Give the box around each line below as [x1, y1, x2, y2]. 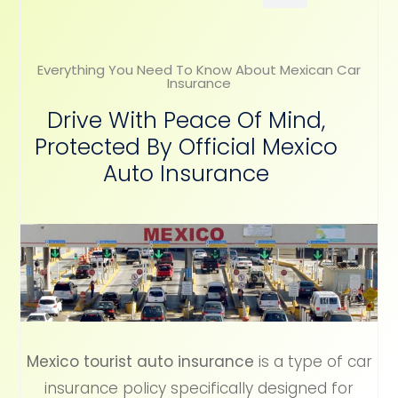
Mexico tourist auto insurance [26, 351, 254, 373]
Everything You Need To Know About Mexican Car [37, 60, 361, 80]
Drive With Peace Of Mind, [46, 105, 325, 137]
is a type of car [253, 351, 372, 373]
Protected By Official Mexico [34, 131, 338, 163]
